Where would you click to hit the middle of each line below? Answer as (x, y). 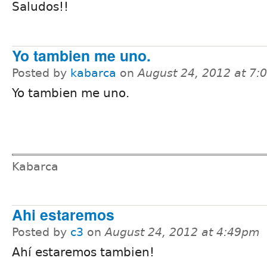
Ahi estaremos (63, 214)
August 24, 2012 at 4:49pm (182, 232)
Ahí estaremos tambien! (83, 252)
